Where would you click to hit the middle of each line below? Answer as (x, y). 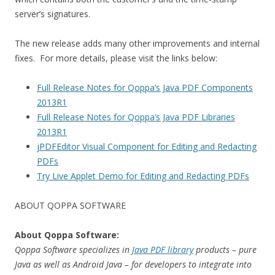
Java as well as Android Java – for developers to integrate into (133, 264)
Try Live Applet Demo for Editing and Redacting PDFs (143, 176)
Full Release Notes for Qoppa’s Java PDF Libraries (136, 117)
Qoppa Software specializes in (73, 250)
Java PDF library (163, 250)
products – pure (225, 250)
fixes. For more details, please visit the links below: (116, 58)
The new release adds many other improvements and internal (137, 43)
